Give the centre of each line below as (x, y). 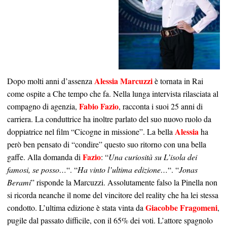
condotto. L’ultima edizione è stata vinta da (76, 208)
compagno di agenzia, (43, 106)
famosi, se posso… (37, 170)
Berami (19, 182)
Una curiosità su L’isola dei (153, 157)
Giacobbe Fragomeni (181, 208)
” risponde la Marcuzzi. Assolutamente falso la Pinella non (124, 182)
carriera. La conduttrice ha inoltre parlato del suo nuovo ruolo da (109, 119)
